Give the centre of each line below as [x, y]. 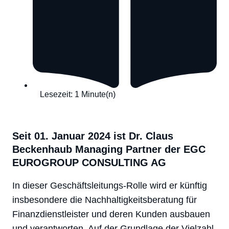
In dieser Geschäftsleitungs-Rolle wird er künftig [110, 185]
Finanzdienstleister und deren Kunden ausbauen [111, 214]
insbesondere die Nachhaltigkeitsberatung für [105, 200]
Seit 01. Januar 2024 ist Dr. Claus [93, 136]
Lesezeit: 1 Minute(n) [78, 94]
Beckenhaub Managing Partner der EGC [109, 149]
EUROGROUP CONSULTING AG [89, 162]
